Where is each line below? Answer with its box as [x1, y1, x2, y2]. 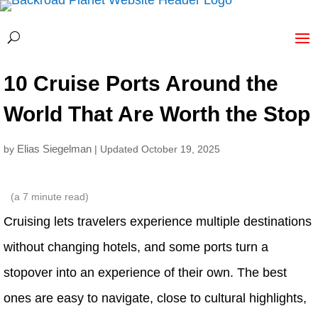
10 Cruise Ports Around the [4, 72, 278, 95]
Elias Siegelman [17, 143, 92, 155]
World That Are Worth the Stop [4, 102, 310, 126]
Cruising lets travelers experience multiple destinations [4, 214, 312, 229]
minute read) [28, 191, 89, 202]
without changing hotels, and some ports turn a [4, 240, 268, 254]
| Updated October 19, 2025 [94, 143, 220, 155]
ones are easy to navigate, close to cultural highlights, [4, 291, 307, 305]
